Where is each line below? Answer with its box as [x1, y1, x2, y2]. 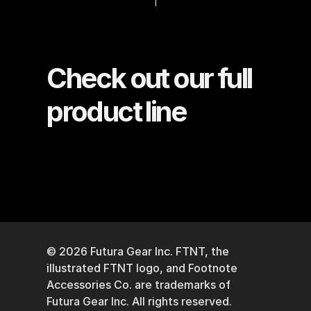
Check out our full [47, 60, 252, 95]
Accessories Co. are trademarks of [47, 277, 231, 292]
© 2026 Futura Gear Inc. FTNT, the [47, 244, 230, 258]
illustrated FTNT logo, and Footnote [47, 260, 238, 275]
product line [47, 94, 187, 128]
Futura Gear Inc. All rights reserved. [47, 294, 235, 308]
